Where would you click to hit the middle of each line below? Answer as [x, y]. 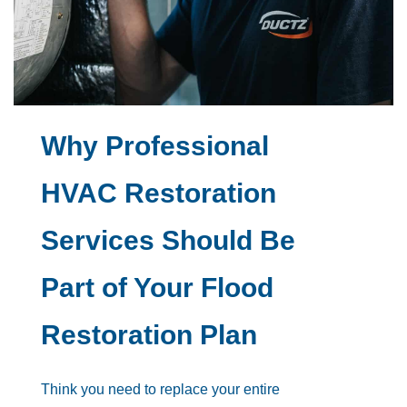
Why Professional [155, 145]
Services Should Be [168, 240]
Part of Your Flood [157, 287]
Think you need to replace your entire [160, 389]
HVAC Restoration [159, 193]
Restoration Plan [149, 334]
